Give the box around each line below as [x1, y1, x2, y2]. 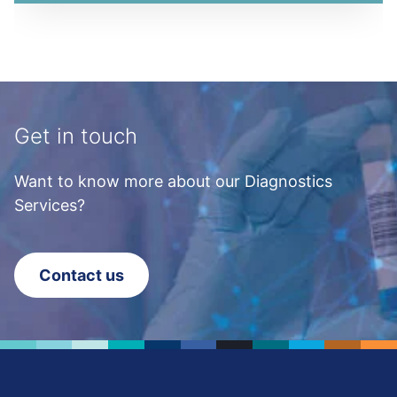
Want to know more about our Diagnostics [14, 171, 332, 191]
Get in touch [14, 122, 137, 149]
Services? [14, 195, 85, 214]
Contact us [39, 265, 124, 284]
